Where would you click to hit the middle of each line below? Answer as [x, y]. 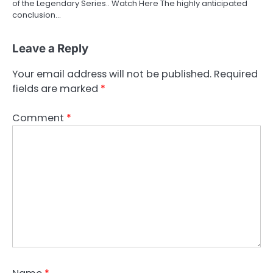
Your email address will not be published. [112, 74]
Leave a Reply [50, 48]
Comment [39, 118]
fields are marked [56, 88]
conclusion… [37, 15]
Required [236, 74]
